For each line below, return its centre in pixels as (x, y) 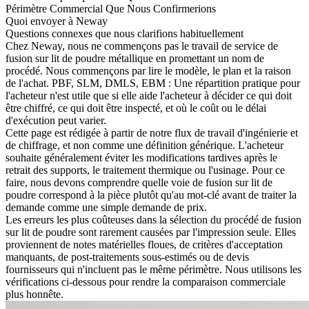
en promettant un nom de (209, 58)
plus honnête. (34, 294)
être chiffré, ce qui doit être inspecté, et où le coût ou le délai (136, 108)
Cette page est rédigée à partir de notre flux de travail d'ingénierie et (152, 132)
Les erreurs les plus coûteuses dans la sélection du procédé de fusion (153, 219)
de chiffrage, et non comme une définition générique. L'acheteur (144, 145)
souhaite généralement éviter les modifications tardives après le (141, 157)
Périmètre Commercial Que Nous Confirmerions (111, 8)
